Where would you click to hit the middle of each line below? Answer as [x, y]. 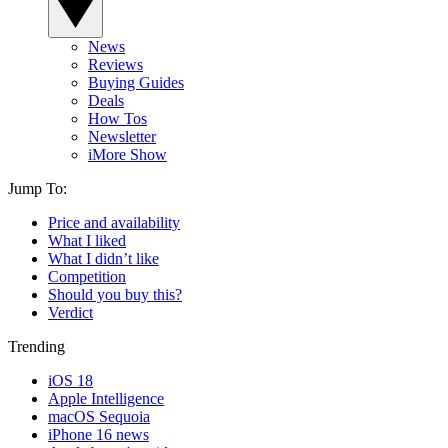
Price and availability [114, 222]
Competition [87, 276]
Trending [36, 346]
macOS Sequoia [99, 416]
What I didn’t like [103, 258]
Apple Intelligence [106, 398]
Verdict [70, 312]
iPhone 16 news [98, 434]
